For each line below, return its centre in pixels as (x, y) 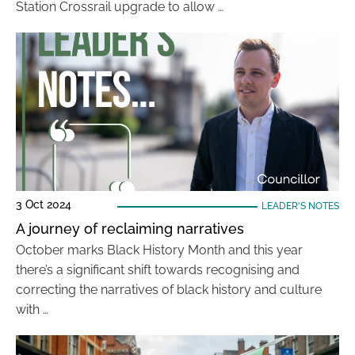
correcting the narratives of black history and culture (169, 290)
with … (32, 309)
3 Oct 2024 (44, 204)
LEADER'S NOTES (300, 206)
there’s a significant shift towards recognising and (158, 270)
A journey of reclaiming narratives (130, 229)
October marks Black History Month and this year (159, 250)
